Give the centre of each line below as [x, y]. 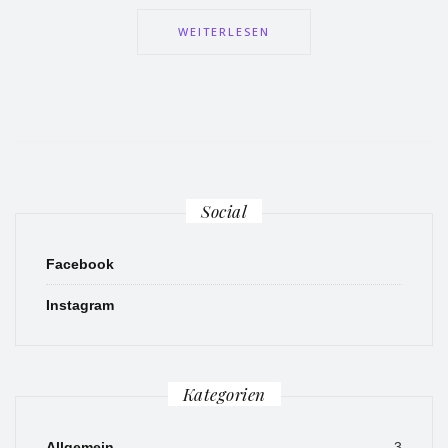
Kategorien [224, 394]
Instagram [80, 305]
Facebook [80, 264]
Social [224, 211]
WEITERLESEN [224, 32]
